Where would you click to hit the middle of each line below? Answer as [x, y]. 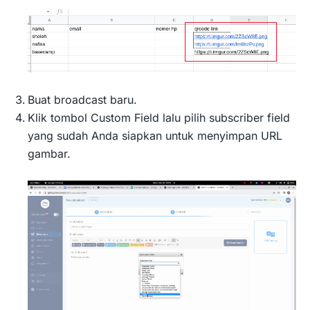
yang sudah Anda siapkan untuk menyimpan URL [155, 136]
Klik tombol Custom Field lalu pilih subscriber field [159, 118]
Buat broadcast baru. [82, 100]
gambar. [49, 154]
